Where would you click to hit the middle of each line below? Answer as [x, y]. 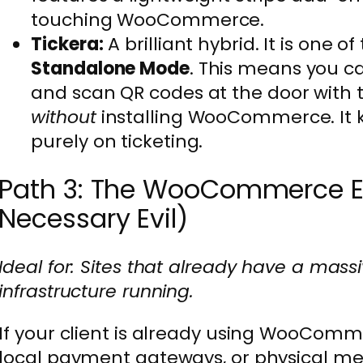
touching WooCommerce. [148, 19]
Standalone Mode [110, 68]
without [64, 117]
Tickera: [67, 44]
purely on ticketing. [117, 141]
